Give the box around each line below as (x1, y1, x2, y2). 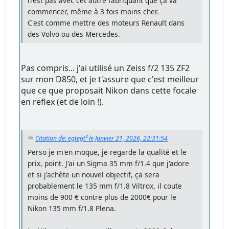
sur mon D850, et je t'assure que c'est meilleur (21, 73, 199, 85)
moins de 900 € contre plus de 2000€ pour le (28, 192, 177, 202)
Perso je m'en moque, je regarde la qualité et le (28, 147, 187, 157)
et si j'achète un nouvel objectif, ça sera (28, 169, 160, 179)
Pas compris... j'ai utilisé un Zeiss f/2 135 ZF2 (21, 62, 190, 74)
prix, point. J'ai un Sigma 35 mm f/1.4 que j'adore (28, 158, 190, 168)
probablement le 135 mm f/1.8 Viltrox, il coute (28, 180, 182, 191)
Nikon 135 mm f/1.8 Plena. (28, 203, 117, 213)
